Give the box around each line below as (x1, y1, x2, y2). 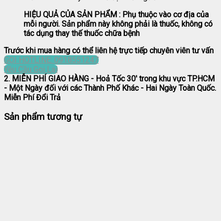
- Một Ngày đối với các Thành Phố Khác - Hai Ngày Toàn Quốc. (4, 83, 216, 93)
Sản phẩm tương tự (4, 111, 82, 123)
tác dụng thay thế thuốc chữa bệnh (24, 29, 140, 38)
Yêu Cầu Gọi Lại (4, 65, 58, 74)
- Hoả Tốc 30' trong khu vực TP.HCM (89, 74, 215, 84)
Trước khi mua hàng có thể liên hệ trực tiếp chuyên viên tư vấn (4, 46, 214, 56)
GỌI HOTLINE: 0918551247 (4, 55, 99, 65)
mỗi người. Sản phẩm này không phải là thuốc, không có (24, 19, 213, 29)
